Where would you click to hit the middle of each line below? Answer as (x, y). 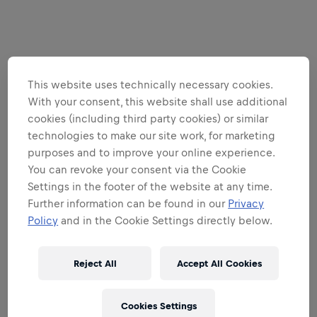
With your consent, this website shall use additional (158, 102)
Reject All (95, 263)
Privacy (246, 204)
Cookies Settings (158, 306)
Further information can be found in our (128, 204)
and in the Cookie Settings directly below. (166, 221)
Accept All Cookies (219, 263)
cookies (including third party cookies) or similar (148, 119)
